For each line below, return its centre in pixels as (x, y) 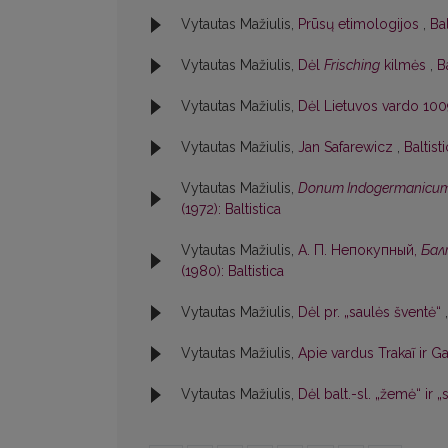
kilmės (405, 65)
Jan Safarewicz (347, 147)
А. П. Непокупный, (359, 250)
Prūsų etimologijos (360, 24)
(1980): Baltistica (232, 271)
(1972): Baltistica (231, 209)
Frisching (352, 65)
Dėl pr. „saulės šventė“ (371, 312)
